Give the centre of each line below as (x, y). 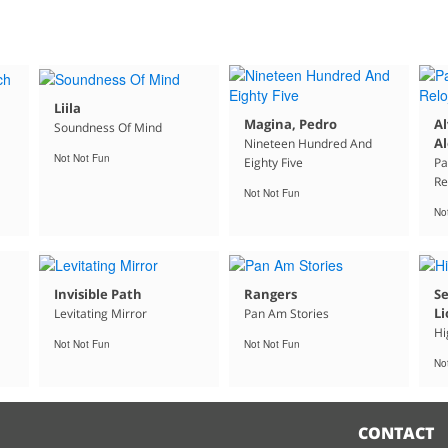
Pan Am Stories (286, 313)
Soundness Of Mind (107, 127)
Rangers (270, 293)
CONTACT (396, 432)
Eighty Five (273, 163)
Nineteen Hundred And (307, 144)
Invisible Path (97, 293)
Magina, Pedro (290, 124)
